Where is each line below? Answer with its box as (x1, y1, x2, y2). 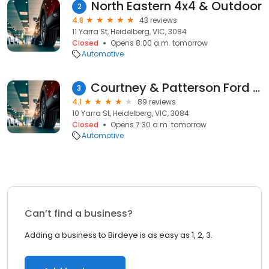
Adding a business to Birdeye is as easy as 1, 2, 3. (25, 229, 213, 241)
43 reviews (139, 15, 177, 25)
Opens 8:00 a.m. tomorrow (110, 38, 208, 48)
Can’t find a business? (25, 207, 133, 220)
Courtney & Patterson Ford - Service (253, 79, 260, 96)
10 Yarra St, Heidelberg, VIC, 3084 (72, 108, 189, 118)
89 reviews (138, 97, 176, 107)
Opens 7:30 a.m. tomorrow (110, 119, 207, 130)
